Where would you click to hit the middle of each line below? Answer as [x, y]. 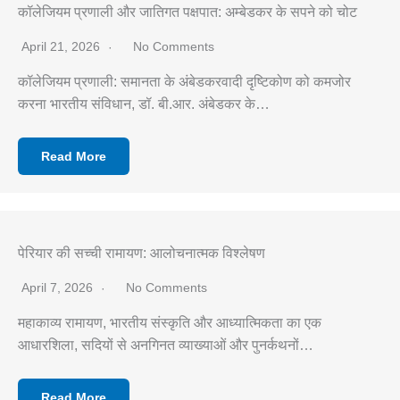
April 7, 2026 [59, 287]
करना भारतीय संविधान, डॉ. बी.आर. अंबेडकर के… [144, 104]
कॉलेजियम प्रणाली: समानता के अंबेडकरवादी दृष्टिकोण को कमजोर [184, 82]
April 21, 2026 [62, 46]
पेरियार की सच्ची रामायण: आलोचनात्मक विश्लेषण [142, 253]
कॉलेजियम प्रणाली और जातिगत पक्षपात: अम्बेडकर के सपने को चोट [187, 12]
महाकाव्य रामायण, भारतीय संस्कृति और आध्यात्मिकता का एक [170, 323]
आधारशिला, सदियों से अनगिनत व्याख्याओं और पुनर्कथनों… [166, 345]
